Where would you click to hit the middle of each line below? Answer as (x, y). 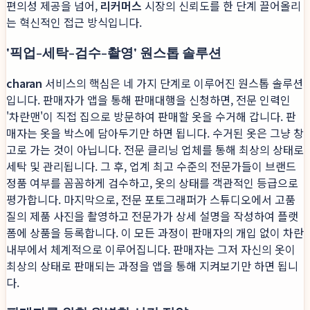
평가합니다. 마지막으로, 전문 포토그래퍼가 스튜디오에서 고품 (151, 200)
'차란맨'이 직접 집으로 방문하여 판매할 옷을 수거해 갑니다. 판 (151, 117)
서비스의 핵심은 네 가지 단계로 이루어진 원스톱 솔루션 (173, 83)
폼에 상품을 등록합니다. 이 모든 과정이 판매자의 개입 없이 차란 (155, 233)
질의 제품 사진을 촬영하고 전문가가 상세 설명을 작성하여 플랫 (152, 216)
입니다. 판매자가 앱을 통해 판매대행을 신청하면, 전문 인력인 (148, 100)
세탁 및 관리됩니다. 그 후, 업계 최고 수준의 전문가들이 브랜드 (151, 166)
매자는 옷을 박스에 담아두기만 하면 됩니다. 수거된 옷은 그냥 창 (155, 133)
